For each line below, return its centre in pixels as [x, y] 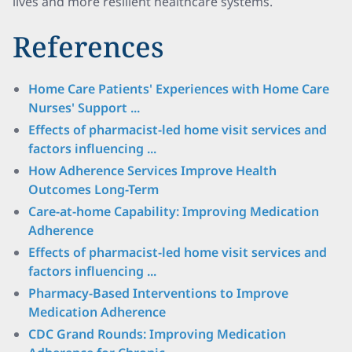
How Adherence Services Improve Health [152, 170]
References [88, 47]
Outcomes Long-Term [93, 189]
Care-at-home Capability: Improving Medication [174, 211]
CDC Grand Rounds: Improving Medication [157, 334]
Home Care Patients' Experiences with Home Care [179, 89]
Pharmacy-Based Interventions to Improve [158, 293]
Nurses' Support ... [84, 108]
